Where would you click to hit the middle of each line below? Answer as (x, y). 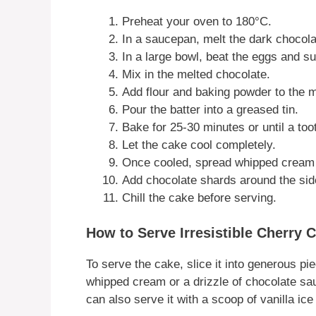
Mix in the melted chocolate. (196, 74)
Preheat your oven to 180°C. (197, 21)
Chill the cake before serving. (199, 197)
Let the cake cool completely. (199, 145)
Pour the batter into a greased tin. (210, 109)
